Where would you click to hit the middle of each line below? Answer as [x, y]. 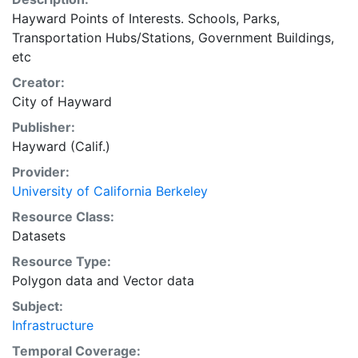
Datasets [39, 236]
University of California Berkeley [110, 191]
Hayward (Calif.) [61, 146]
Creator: [38, 82]
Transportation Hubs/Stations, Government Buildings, [173, 38]
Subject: [38, 306]
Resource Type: [62, 261]
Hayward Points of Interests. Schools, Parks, [146, 18]
